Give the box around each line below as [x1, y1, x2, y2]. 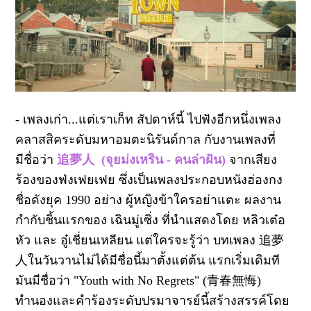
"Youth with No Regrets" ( [74, 273, 208, 287]
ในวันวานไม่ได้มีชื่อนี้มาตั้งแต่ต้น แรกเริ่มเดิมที [28, 253, 280, 267]
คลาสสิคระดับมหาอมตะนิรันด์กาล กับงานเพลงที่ [15, 132, 276, 146]
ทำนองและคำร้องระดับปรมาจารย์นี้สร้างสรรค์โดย [15, 293, 290, 308]
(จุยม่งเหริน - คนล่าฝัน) [98, 152, 226, 167]
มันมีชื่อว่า [15, 273, 74, 287]
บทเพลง [213, 233, 260, 247]
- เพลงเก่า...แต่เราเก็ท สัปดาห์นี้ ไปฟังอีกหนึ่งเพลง [15, 112, 282, 126]
